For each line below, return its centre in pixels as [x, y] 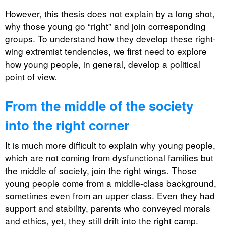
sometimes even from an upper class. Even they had [110, 195]
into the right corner [67, 125]
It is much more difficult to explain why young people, [110, 145]
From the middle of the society [99, 105]
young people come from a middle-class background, [111, 183]
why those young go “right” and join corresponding [105, 26]
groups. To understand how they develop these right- [110, 39]
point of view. [31, 77]
